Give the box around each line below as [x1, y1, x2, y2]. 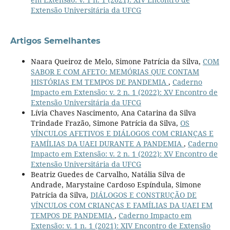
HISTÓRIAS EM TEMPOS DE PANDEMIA [30, 76, 168, 87]
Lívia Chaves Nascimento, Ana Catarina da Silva [30, 107, 196, 118]
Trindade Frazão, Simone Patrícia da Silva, [30, 118, 180, 128]
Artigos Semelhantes [10, 35, 101, 46]
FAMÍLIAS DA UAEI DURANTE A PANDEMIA [30, 138, 184, 148]
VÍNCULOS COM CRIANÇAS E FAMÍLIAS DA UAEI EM [30, 200, 213, 210]
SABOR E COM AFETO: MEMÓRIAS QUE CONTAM [30, 66, 199, 76]
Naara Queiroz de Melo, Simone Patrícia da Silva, [30, 56, 203, 66]
